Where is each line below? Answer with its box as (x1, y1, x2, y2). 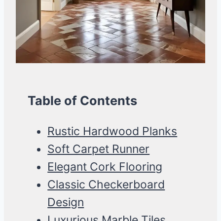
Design (47, 195, 84, 210)
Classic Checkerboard (47, 178, 165, 192)
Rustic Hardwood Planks (47, 124, 178, 139)
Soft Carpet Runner (47, 142, 150, 156)
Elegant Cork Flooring (47, 160, 163, 174)
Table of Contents (28, 93, 137, 109)
